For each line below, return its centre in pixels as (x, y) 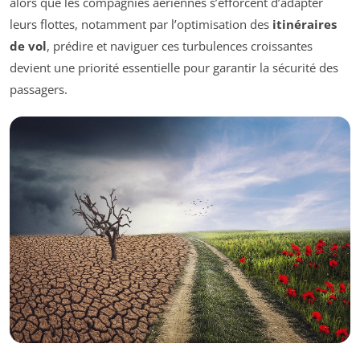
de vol (28, 45)
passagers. (39, 89)
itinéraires (305, 24)
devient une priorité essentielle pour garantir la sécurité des (174, 67)
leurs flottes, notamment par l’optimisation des (141, 24)
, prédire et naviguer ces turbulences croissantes (180, 45)
